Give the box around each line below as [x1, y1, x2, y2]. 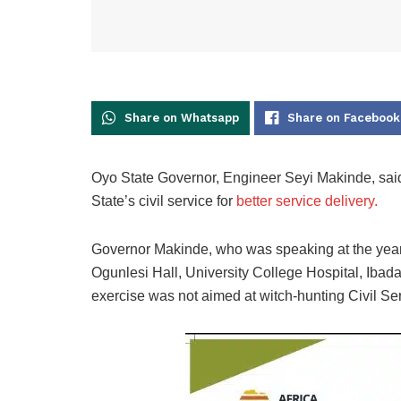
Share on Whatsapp [124, 111, 239, 125]
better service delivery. [236, 193, 378, 209]
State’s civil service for [91, 193, 236, 209]
